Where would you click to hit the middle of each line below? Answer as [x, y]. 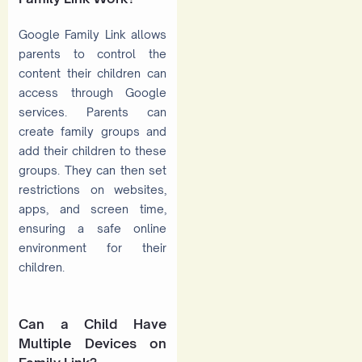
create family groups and [93, 132]
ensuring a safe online [93, 229]
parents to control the [93, 54]
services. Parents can [93, 112]
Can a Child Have [93, 324]
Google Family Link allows [93, 35]
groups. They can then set [93, 170]
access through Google [93, 93]
